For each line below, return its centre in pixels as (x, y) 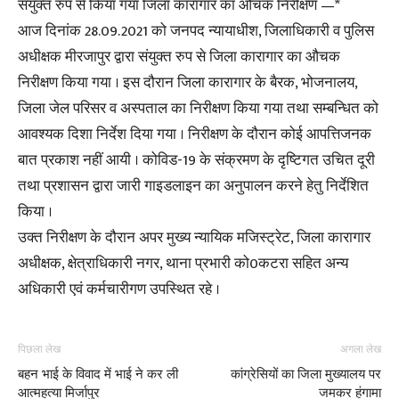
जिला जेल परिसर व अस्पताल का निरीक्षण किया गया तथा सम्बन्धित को (198, 109)
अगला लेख (361, 349)
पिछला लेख (39, 349)
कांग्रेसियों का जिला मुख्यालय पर (306, 374)
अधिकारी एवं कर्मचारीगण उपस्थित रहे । (119, 289)
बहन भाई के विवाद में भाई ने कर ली (98, 374)
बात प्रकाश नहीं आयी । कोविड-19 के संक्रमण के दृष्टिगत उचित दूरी (196, 160)
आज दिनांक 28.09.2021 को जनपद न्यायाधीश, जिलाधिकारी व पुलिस (196, 31)
